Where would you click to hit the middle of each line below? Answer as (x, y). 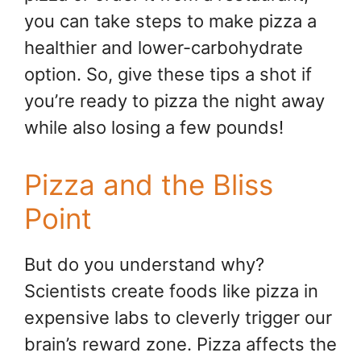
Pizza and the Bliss (149, 185)
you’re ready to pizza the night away (174, 101)
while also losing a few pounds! (154, 128)
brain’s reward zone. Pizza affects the (180, 344)
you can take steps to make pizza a (170, 21)
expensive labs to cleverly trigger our (178, 318)
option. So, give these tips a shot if (168, 75)
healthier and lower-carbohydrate (164, 48)
